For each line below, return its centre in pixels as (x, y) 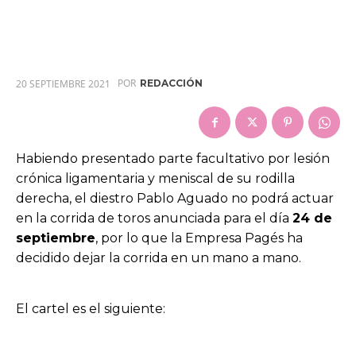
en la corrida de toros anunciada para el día (154, 218)
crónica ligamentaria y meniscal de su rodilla (155, 178)
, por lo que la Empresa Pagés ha (199, 238)
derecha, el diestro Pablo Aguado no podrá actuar (175, 198)
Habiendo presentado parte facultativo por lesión (173, 158)
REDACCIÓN (171, 83)
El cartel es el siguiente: (91, 308)
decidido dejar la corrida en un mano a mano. (159, 257)
